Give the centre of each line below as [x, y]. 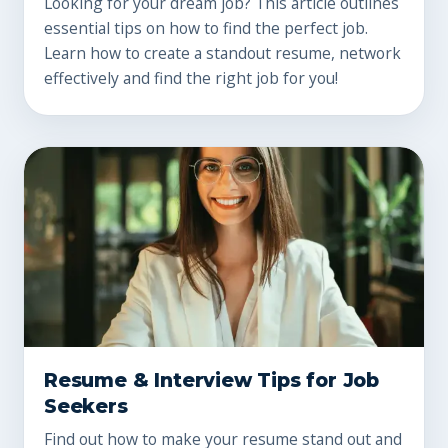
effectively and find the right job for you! [191, 77]
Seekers [86, 405]
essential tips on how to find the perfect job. [206, 27]
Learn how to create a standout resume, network [222, 52]
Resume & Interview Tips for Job [212, 379]
